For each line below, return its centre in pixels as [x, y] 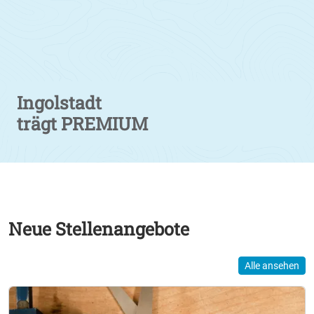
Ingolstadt [59, 103]
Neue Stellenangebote [99, 229]
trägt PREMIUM [82, 124]
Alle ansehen [272, 266]
